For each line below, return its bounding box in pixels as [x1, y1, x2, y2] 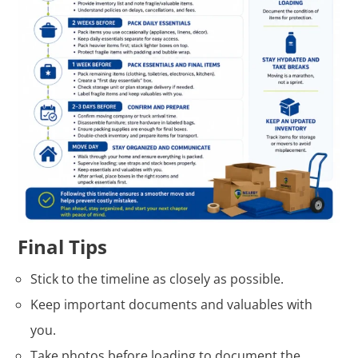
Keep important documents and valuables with [30, 295, 313, 313]
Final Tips [18, 233, 108, 260]
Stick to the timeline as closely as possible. [30, 269, 284, 288]
